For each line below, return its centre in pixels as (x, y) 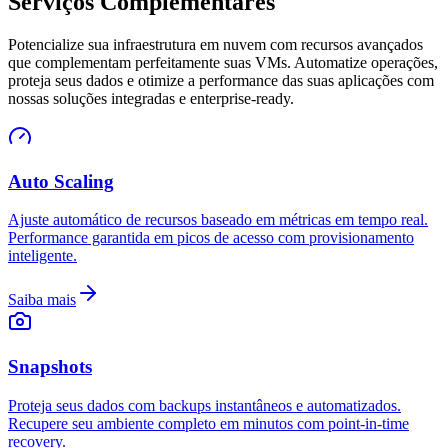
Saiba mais (42, 300)
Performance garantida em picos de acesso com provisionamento (211, 238)
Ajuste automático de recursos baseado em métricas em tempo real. (218, 220)
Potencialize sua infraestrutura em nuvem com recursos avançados (215, 44)
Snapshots (50, 367)
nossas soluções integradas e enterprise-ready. (151, 98)
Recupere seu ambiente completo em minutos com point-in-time (208, 423)
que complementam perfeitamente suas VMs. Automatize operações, (223, 62)
